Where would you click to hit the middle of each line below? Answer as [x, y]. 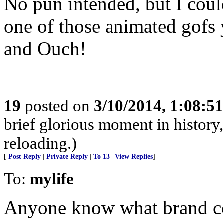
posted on [57, 105]
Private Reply [67, 156]
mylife [52, 178]
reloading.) [40, 143]
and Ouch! [45, 48]
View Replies [134, 156]
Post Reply [25, 156]
